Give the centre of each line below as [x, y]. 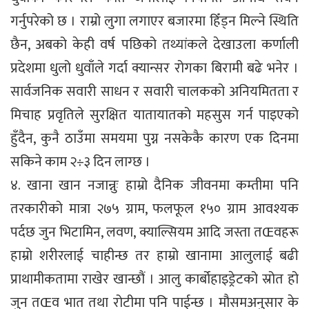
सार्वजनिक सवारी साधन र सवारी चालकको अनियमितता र [154, 91]
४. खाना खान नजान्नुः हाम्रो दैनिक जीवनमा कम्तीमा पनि [154, 185]
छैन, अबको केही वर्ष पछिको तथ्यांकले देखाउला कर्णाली [154, 44]
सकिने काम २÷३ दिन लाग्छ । [80, 162]
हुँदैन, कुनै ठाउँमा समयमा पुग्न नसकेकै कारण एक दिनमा [154, 138]
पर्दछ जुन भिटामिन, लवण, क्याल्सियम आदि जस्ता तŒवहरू [154, 232]
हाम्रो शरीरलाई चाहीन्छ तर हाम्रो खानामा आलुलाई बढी [154, 256]
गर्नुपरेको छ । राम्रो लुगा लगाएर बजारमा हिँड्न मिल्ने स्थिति [154, 21]
